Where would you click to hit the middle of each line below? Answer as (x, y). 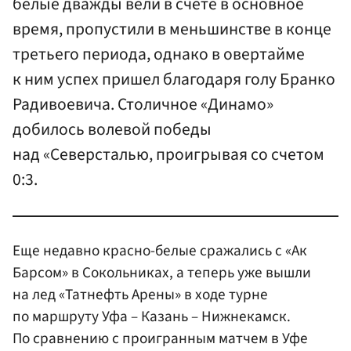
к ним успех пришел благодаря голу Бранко (174, 80)
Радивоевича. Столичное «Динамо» (143, 105)
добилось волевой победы (112, 130)
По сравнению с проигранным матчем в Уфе (160, 338)
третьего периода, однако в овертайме (159, 55)
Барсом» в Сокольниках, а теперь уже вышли (162, 272)
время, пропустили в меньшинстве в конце (172, 30)
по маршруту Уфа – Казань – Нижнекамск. (152, 316)
